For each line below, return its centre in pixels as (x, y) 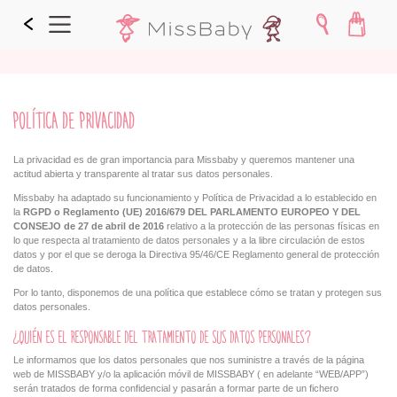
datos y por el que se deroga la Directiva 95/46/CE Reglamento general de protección (196, 254)
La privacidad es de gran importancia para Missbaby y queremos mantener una (184, 159)
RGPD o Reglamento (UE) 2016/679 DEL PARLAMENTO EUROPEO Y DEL (192, 211)
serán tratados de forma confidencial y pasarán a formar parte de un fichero (176, 389)
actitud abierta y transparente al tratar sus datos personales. (143, 173)
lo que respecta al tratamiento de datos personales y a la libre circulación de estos (189, 240)
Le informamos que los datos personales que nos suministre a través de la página (189, 360)
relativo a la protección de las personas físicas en (273, 226)
